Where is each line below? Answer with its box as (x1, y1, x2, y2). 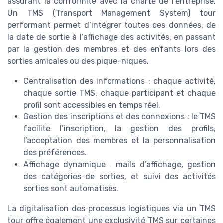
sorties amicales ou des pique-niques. (7, 56, 149, 66)
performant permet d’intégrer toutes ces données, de (7, 20, 216, 30)
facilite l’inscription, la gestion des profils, (23, 124, 216, 134)
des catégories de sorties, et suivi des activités (23, 172, 216, 182)
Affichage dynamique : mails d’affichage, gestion (23, 160, 216, 170)
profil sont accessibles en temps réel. (23, 100, 160, 110)
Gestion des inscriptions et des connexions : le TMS (23, 112, 216, 122)
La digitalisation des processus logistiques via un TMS (7, 204, 216, 214)
